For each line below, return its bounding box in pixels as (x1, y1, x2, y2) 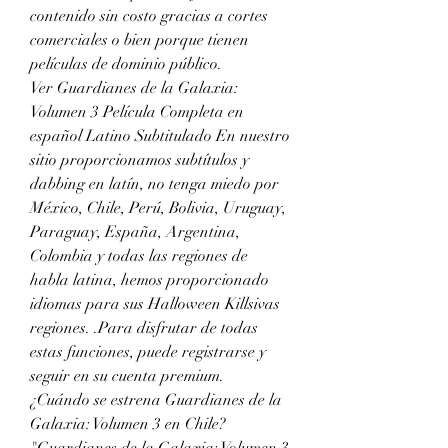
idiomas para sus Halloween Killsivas (30, 293, 280, 314)
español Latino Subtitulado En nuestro (30, 125, 290, 146)
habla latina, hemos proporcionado (30, 269, 269, 290)
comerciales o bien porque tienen (30, 29, 249, 50)
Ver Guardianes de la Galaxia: (30, 77, 238, 98)
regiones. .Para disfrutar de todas (30, 317, 258, 338)
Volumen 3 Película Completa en (30, 101, 244, 122)
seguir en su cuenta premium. (30, 365, 224, 386)
